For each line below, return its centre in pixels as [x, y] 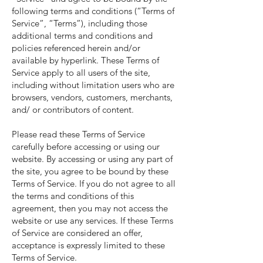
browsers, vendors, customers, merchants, [92, 97]
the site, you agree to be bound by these [90, 171]
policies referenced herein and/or [76, 48]
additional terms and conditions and [82, 36]
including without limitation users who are [93, 85]
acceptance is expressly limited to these [88, 245]
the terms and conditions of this [73, 196]
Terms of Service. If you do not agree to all [94, 183]
